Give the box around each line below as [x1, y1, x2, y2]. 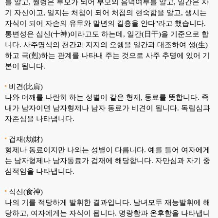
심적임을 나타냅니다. [5, 167, 74, 175]
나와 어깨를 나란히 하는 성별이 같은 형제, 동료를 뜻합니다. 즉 [5, 93, 209, 101]
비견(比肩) [9, 82, 43, 91]
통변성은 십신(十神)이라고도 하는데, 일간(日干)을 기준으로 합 [5, 30, 209, 38]
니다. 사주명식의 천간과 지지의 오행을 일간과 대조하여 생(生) [5, 40, 208, 49]
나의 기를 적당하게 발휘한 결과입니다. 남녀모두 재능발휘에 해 [5, 198, 210, 206]
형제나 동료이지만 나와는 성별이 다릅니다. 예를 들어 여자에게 [5, 145, 210, 154]
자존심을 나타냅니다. [5, 114, 74, 123]
